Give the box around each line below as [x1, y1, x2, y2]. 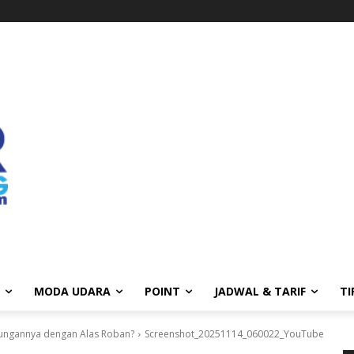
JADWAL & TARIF [214, 284, 306, 299]
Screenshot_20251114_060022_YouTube [145, 327, 324, 341]
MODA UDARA [34, 284, 111, 299]
